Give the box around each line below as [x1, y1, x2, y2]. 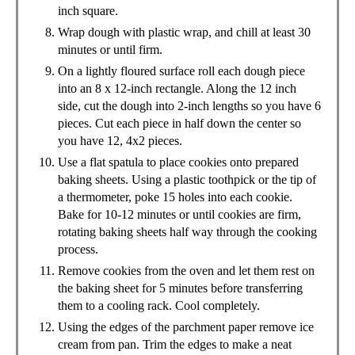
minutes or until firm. [58, 43, 162, 57]
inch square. [58, 4, 118, 18]
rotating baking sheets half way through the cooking [58, 225, 317, 239]
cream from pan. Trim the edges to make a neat [58, 338, 292, 352]
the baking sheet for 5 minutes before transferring [58, 281, 303, 296]
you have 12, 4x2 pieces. [58, 134, 182, 148]
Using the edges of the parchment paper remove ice [58, 320, 314, 334]
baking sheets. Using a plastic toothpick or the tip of [58, 173, 316, 187]
